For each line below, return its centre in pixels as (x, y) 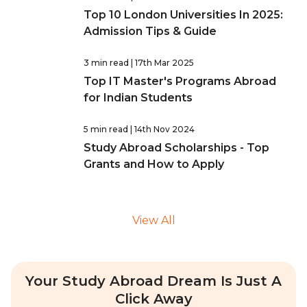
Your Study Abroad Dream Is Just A (153, 281)
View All (153, 221)
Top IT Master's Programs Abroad (180, 82)
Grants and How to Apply (154, 164)
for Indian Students (138, 98)
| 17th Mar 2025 (162, 63)
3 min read (106, 63)
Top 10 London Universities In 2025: (183, 15)
